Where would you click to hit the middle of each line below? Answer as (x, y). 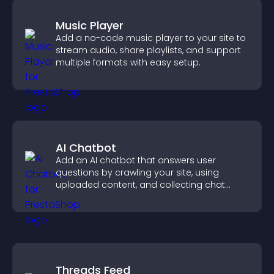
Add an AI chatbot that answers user (136, 160)
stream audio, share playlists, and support (148, 50)
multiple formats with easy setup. (128, 62)
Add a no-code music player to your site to (151, 38)
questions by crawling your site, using (137, 172)
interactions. (83, 197)
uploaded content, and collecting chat (140, 185)
